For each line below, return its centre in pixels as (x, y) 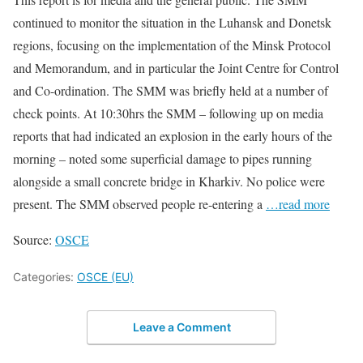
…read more (298, 203)
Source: (34, 239)
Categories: (45, 276)
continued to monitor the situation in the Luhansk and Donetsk (172, 22)
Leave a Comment (181, 327)
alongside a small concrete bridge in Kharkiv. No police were (169, 181)
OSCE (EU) (105, 276)
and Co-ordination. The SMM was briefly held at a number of (171, 90)
